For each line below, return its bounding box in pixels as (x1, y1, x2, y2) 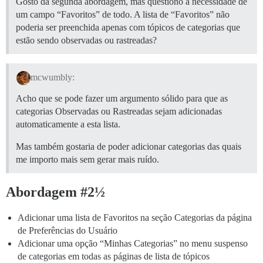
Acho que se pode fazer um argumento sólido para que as (16, 93, 228, 103)
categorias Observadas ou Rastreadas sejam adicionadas (16, 106, 222, 116)
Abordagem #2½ (6, 184, 105, 200)
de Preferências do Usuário (18, 225, 117, 235)
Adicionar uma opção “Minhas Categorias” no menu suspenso (18, 238, 248, 248)
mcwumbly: (30, 72, 75, 82)
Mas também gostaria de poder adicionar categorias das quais (16, 141, 241, 151)
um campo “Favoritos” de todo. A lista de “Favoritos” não (16, 9, 230, 19)
